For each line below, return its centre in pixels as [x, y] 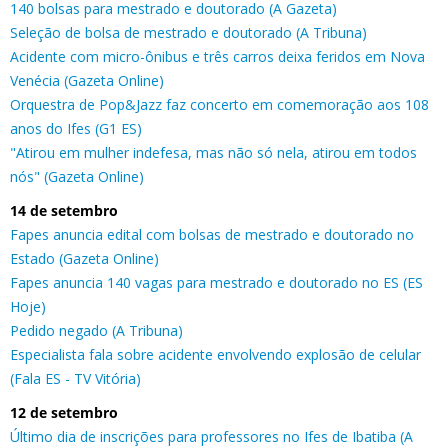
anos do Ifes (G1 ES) [76, 128]
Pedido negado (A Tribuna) [96, 330]
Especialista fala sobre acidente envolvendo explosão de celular [215, 354]
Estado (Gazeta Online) [84, 258]
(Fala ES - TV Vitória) [75, 378]
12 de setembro [64, 412]
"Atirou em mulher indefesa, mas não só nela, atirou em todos [213, 152]
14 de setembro [64, 210]
